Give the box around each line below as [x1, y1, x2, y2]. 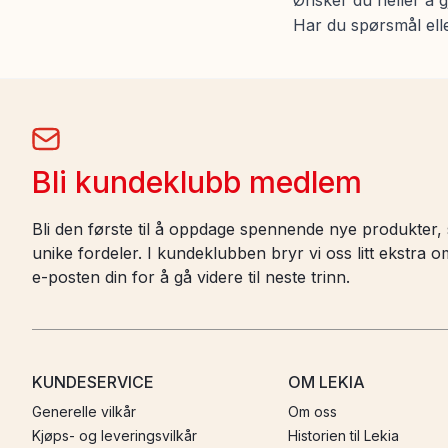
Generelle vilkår [32, 403, 136, 420]
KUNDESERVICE [32, 372, 154, 392]
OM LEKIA [288, 372, 365, 392]
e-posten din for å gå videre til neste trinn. [32, 267, 350, 287]
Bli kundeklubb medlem [32, 164, 362, 200]
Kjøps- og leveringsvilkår [32, 427, 197, 444]
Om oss [288, 403, 337, 420]
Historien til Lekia [288, 427, 399, 444]
